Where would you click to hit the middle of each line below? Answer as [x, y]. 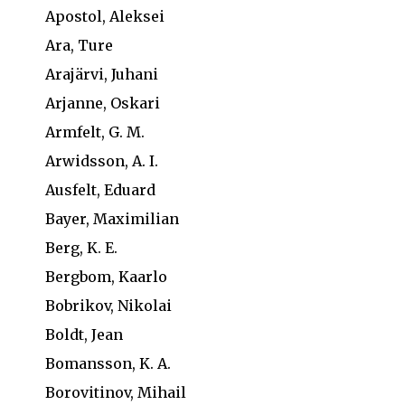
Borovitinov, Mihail [116, 392]
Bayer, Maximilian [112, 219]
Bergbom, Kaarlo [106, 277]
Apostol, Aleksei [105, 16]
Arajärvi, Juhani [102, 74]
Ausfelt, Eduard [100, 190]
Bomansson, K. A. [108, 363]
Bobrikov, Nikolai [108, 306]
